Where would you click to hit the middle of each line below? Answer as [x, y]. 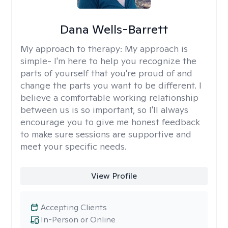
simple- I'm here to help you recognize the [108, 61]
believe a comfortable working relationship [109, 97]
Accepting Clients [74, 207]
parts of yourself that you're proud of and [106, 73]
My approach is [156, 49]
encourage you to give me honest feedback [110, 122]
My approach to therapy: [73, 49]
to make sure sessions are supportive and [106, 134]
